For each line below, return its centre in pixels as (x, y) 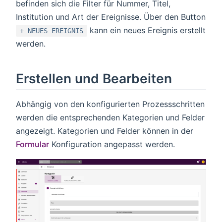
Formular (32, 144)
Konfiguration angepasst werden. (112, 144)
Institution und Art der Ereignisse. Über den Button (111, 17)
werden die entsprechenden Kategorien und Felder (110, 117)
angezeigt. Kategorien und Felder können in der (105, 131)
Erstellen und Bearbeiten (94, 79)
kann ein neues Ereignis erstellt (146, 30)
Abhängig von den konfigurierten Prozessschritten (110, 104)
